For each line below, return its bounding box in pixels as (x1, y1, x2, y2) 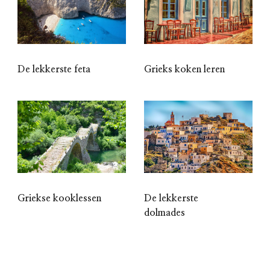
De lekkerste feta (17, 64, 90, 75)
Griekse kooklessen (17, 193, 101, 204)
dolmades (144, 208, 185, 218)
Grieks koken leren (144, 64, 225, 75)
